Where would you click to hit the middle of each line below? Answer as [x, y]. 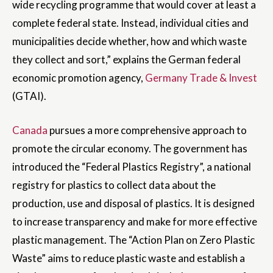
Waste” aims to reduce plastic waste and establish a [129, 258]
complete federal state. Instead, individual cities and [130, 23]
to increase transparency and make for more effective [135, 222]
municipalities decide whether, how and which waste [129, 41]
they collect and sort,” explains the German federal [126, 60]
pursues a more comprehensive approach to [147, 130]
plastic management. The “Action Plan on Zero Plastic [133, 240]
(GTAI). [29, 96]
